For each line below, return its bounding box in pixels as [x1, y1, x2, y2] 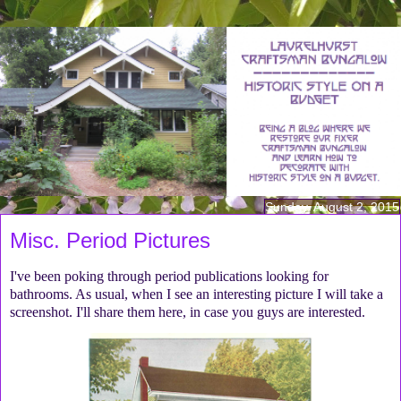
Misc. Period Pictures [10, 228, 210, 253]
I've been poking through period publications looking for [10, 269, 328, 285]
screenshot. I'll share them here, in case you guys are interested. [10, 304, 365, 320]
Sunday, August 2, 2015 [265, 200, 399, 215]
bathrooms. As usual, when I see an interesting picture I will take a [10, 286, 383, 303]
